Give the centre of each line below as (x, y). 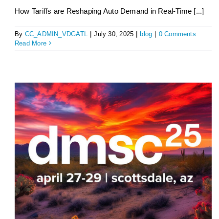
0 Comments (177, 34)
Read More (31, 43)
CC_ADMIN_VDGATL (56, 34)
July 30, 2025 (114, 34)
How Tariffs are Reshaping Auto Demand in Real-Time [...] (109, 11)
